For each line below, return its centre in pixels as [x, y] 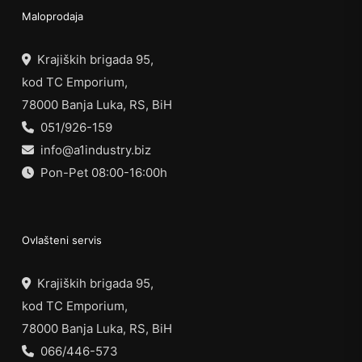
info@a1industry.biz [93, 150]
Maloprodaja [53, 17]
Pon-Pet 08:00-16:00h [101, 173]
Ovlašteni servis [62, 240]
